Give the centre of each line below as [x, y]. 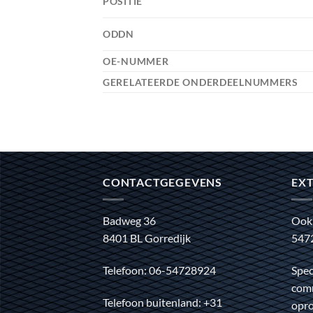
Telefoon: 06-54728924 [159, 270]
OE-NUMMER [137, 61]
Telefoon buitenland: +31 [162, 302]
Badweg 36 [129, 220]
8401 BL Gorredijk [147, 238]
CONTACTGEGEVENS [162, 182]
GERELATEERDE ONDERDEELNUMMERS [202, 82]
